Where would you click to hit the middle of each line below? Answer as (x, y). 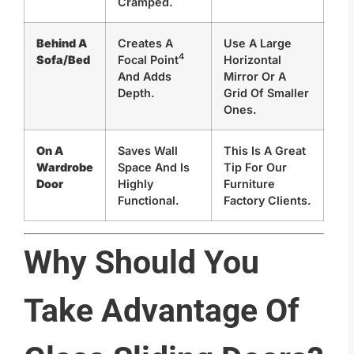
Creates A (145, 43)
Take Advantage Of (162, 310)
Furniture (249, 183)
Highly (136, 183)
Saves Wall (148, 150)
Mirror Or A (255, 76)
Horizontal (252, 59)
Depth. (136, 92)
